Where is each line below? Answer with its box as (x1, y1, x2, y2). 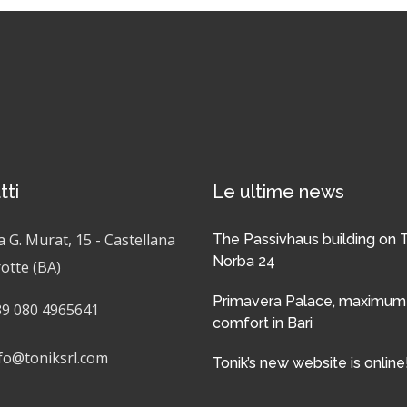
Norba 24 (213, 253, 275, 271)
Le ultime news (213, 181, 344, 203)
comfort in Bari (213, 314, 313, 333)
